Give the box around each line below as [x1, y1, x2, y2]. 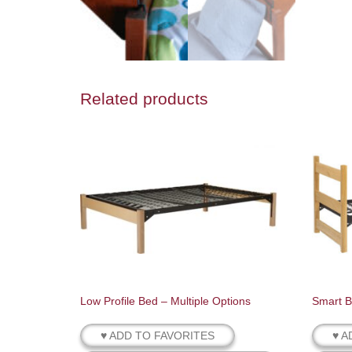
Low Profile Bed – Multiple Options [80, 295, 251, 308]
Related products [80, 90, 208, 108]
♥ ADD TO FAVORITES [101, 329, 214, 343]
